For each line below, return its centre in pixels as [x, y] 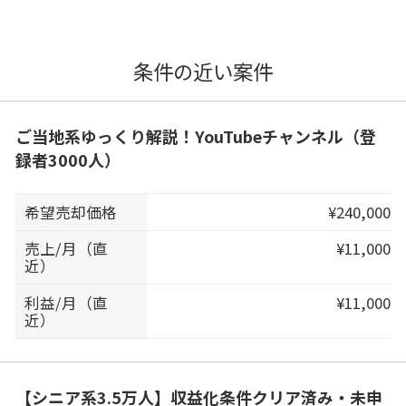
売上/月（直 [67, 249]
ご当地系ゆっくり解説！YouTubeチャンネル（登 [195, 135]
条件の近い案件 [203, 70]
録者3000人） [68, 159]
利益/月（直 [67, 302]
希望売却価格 [71, 212]
